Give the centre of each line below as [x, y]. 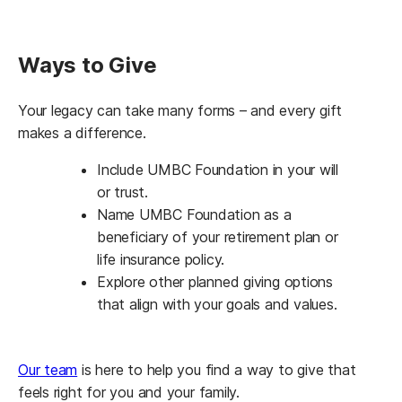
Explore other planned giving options [215, 282]
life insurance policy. [163, 260]
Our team [48, 370]
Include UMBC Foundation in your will [218, 170]
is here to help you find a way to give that [217, 370]
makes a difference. [84, 133]
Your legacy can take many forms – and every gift [180, 111]
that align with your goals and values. [219, 305]
